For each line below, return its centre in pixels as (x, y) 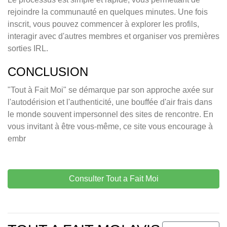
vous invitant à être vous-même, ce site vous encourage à (110, 127)
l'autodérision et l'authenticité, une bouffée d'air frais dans (110, 102)
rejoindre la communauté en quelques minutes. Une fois (108, 12)
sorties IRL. (28, 49)
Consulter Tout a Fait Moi (113, 179)
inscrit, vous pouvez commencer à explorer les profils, (103, 24)
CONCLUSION (48, 72)
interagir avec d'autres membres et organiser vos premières (113, 36)
